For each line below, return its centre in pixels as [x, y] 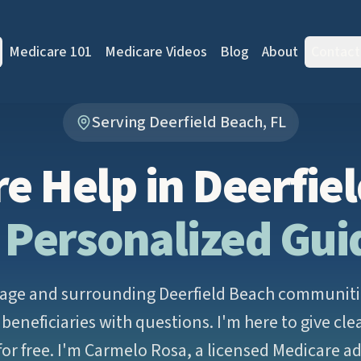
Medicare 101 [50, 52]
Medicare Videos [156, 52]
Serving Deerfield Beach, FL [189, 122]
